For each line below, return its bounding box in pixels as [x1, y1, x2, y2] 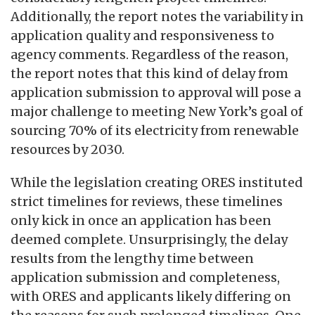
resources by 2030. [11, 141, 124, 157]
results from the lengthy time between [11, 250, 254, 266]
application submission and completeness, [11, 269, 280, 285]
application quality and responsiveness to [11, 27, 274, 44]
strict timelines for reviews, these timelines [11, 193, 283, 210]
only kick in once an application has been [11, 212, 271, 229]
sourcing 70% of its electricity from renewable [11, 122, 299, 139]
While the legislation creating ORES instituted [11, 174, 303, 191]
